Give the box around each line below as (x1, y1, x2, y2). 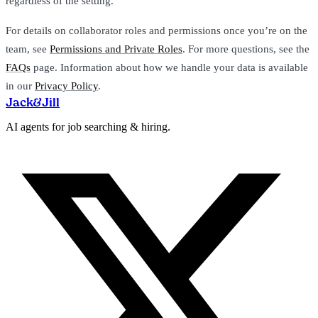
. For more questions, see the (182, 43, 309, 55)
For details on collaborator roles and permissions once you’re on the (6, 25, 307, 37)
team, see (6, 43, 50, 55)
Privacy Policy (35, 80, 98, 92)
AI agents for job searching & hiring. (6, 121, 170, 133)
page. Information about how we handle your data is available (31, 62, 308, 74)
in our (6, 80, 35, 92)
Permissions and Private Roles (50, 43, 182, 55)
